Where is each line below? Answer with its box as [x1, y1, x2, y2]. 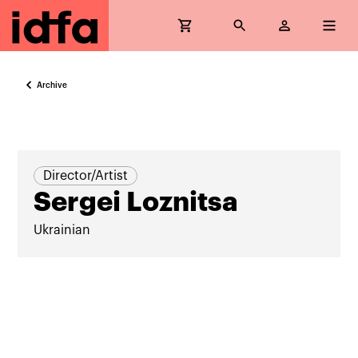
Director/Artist [43, 169, 129, 182]
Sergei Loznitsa [34, 189, 239, 216]
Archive [37, 81, 68, 89]
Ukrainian [34, 224, 91, 237]
